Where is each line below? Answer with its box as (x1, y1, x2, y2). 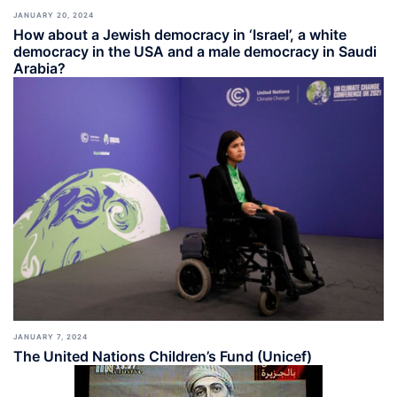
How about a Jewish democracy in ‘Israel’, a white (13, 26, 346, 43)
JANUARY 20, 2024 (13, 11, 94, 19)
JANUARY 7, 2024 (13, 332, 88, 342)
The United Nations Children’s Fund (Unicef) (13, 347, 312, 366)
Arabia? (13, 59, 66, 77)
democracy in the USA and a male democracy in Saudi (13, 43, 377, 60)
